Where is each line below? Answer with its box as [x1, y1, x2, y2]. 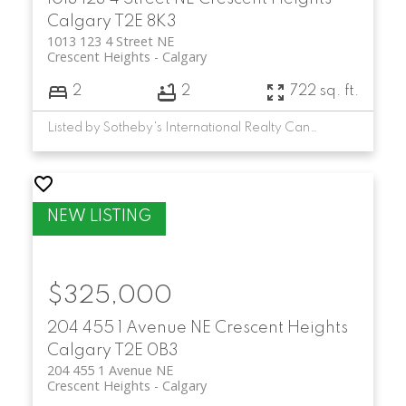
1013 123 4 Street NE [46, 32, 174, 50]
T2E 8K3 [113, 13, 177, 30]
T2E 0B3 [113, 342, 179, 359]
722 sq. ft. [290, 84, 360, 100]
